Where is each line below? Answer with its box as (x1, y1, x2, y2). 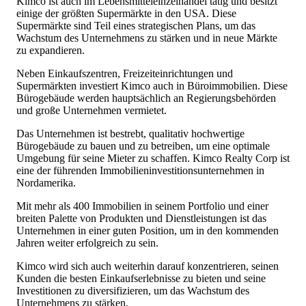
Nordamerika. (16, 177, 76, 189)
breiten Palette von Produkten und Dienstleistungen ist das (16, 212, 266, 225)
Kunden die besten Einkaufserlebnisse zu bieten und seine (16, 273, 266, 285)
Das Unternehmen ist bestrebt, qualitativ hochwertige (16, 128, 245, 140)
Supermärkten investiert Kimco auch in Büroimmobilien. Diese (16, 80, 288, 92)
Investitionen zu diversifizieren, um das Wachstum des (16, 285, 249, 297)
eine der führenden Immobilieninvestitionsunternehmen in (16, 165, 264, 177)
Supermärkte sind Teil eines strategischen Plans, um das (16, 20, 255, 32)
